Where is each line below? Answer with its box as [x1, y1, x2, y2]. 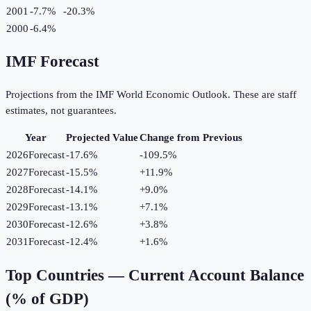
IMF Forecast [6, 53, 99, 71]
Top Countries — [6, 266, 128, 284]
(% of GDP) [6, 289, 89, 308]
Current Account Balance [128, 266, 304, 284]
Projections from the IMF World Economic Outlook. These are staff [6, 89, 296, 101]
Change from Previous [140, 132, 242, 144]
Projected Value [66, 132, 138, 144]
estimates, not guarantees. [6, 105, 117, 117]
